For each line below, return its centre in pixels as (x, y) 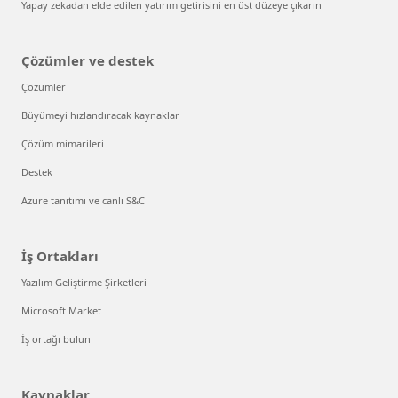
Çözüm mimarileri (63, 144)
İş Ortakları (60, 256)
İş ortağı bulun (56, 339)
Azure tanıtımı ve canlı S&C (83, 201)
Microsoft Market (61, 311)
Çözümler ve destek (88, 61)
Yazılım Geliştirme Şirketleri (84, 283)
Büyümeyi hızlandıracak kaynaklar (100, 115)
